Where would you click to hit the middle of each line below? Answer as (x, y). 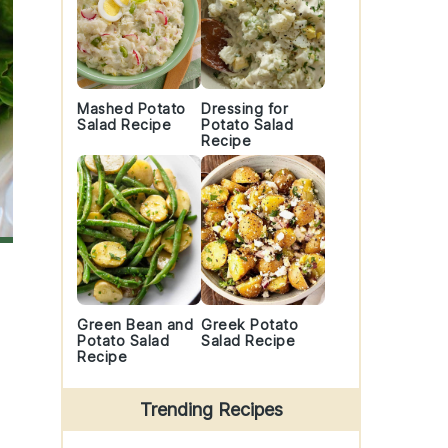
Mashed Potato (131, 108)
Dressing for (244, 108)
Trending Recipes (211, 409)
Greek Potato (249, 324)
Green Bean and (135, 324)
